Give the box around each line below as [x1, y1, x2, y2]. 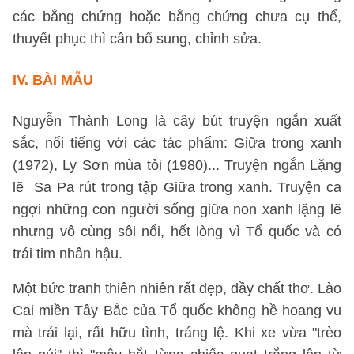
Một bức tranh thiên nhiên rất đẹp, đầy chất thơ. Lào [13, 281, 341, 296]
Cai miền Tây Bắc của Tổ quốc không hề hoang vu [13, 303, 341, 318]
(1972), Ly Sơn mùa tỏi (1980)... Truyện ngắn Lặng [13, 157, 341, 173]
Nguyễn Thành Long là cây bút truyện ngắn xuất [13, 113, 341, 129]
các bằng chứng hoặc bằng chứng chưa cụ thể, [13, 9, 341, 24]
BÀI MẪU [32, 72, 93, 88]
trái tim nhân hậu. [13, 246, 122, 262]
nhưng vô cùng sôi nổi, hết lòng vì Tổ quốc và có [13, 224, 341, 239]
